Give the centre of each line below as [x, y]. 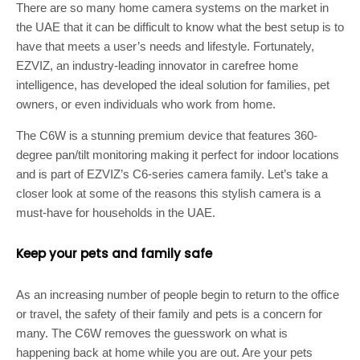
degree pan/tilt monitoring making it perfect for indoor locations [178, 155]
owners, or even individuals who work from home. [146, 104]
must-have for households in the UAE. [116, 213]
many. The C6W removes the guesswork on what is [152, 333]
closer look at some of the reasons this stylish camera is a [168, 194]
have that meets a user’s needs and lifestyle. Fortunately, [165, 47]
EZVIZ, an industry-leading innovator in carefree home [157, 66]
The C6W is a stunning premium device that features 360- [167, 136]
